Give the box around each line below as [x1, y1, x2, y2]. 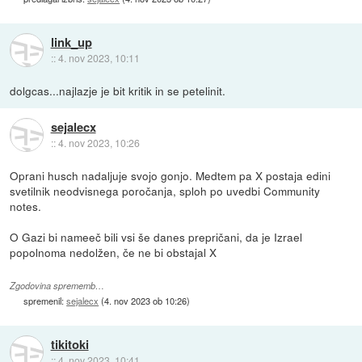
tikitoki [50, 335, 89, 354]
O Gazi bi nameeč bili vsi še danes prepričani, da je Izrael [10, 228, 303, 245]
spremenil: [23, 293, 67, 307]
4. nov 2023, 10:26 [57, 136, 140, 150]
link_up [50, 32, 92, 51]
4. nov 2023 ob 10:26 [104, 293, 187, 307]
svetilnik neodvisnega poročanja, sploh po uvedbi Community [10, 182, 321, 199]
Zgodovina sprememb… [10, 279, 105, 292]
